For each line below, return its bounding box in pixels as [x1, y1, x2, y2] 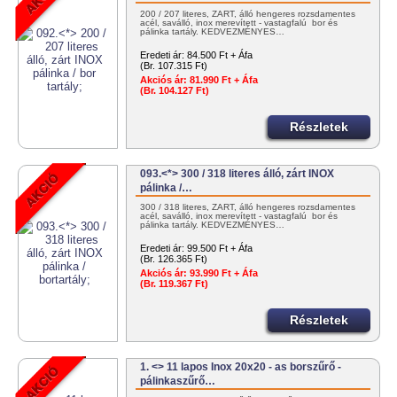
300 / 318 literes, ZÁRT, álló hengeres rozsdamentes [140, 202, 356, 213]
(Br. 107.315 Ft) [140, 60, 208, 72]
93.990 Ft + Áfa [187, 268, 259, 279]
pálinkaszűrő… [140, 375, 216, 388]
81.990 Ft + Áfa [187, 74, 259, 86]
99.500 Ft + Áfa [187, 243, 253, 254]
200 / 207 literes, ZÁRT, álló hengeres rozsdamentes [140, 9, 356, 19]
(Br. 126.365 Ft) [140, 253, 208, 265]
